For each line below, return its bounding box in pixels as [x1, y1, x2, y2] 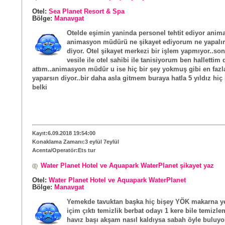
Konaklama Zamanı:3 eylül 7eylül [32, 138, 119, 145]
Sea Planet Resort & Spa [49, 8, 125, 16]
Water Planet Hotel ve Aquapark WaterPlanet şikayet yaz [41, 162, 214, 169]
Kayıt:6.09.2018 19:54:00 [32, 130, 95, 136]
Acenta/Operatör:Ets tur [32, 147, 95, 153]
